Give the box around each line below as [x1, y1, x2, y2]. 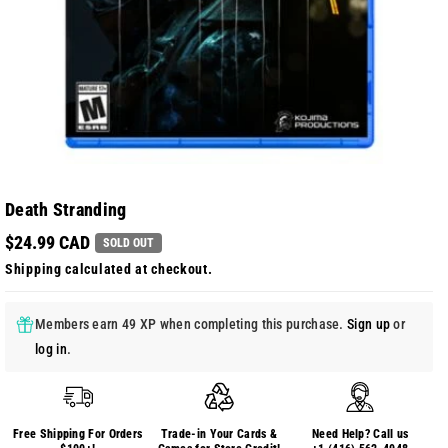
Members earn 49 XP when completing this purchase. [35, 316, 347, 332]
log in [35, 341, 67, 357]
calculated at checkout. [61, 261, 213, 277]
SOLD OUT [103, 235, 154, 250]
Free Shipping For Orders [13, 427, 143, 441]
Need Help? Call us [312, 427, 409, 441]
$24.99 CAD [5, 232, 90, 253]
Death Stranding [5, 199, 127, 220]
